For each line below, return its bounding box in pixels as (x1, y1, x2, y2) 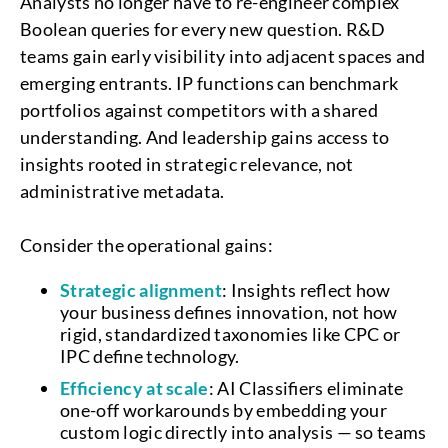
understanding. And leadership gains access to (20, 126, 390, 148)
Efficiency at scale (60, 377, 209, 399)
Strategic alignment (60, 279, 223, 301)
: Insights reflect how (222, 279, 391, 301)
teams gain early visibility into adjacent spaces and (20, 45, 426, 67)
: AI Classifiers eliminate (208, 377, 404, 399)
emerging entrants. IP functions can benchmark (20, 72, 399, 94)
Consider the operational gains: (20, 234, 273, 256)
